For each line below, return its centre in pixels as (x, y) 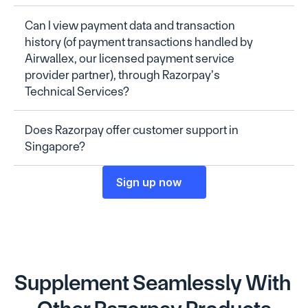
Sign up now (148, 182)
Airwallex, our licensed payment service (130, 58)
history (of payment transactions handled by (139, 42)
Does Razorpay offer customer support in (132, 130)
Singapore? (55, 146)
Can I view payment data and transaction (130, 25)
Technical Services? (77, 91)
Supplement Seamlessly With (152, 283)
